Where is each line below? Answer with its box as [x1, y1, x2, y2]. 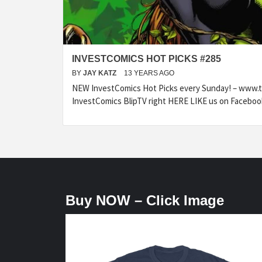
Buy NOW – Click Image [65, 192, 224, 209]
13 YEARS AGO [124, 69, 174, 78]
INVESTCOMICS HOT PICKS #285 [72, 54, 221, 64]
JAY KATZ [83, 69, 118, 78]
